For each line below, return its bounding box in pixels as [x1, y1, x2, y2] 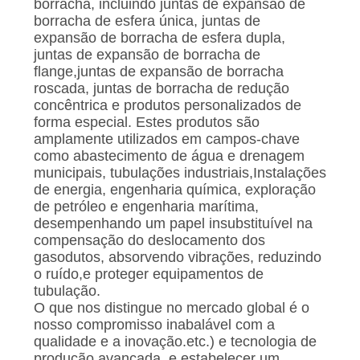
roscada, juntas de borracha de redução [33, 80, 289, 97]
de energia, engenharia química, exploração [33, 182, 316, 198]
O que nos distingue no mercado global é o [33, 300, 309, 317]
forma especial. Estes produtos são [33, 114, 260, 131]
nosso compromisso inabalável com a [33, 317, 275, 333]
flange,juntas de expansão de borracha [33, 63, 284, 80]
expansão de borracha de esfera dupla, [33, 30, 285, 47]
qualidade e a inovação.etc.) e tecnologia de [33, 333, 317, 350]
